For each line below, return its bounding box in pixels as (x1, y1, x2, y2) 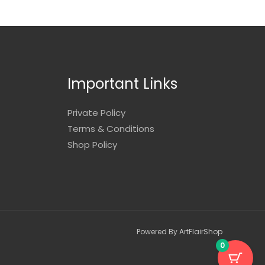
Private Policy (67, 106, 125, 119)
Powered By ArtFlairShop (137, 226, 222, 237)
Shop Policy (67, 138, 117, 151)
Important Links (67, 73, 177, 94)
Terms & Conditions (67, 122, 154, 135)
